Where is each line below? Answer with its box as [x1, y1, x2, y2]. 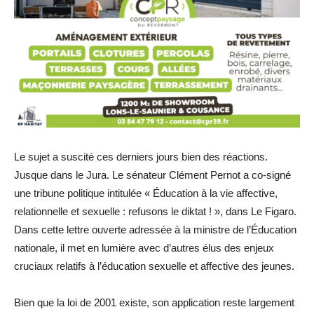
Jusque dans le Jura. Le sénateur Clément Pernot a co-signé [14, 168, 291, 181]
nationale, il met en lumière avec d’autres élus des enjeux [14, 241, 274, 254]
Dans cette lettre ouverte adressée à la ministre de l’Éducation [14, 223, 296, 235]
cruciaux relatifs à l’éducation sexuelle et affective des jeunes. [14, 259, 294, 272]
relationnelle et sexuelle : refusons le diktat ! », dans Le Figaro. [14, 205, 296, 217]
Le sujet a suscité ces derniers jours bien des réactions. [14, 150, 268, 163]
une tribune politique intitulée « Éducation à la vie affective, [14, 186, 278, 199]
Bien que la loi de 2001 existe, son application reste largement [14, 296, 294, 308]
